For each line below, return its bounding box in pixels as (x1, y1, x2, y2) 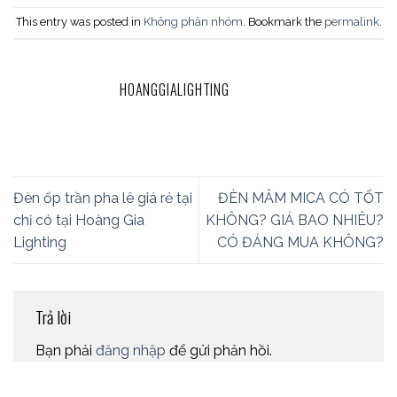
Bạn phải (35, 341, 96, 359)
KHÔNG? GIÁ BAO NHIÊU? (206, 212, 384, 230)
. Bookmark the (242, 15, 324, 29)
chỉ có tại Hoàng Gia (13, 212, 144, 230)
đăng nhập (96, 341, 166, 359)
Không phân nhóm (143, 15, 243, 29)
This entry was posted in (15, 15, 144, 29)
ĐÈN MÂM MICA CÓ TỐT (218, 190, 384, 207)
